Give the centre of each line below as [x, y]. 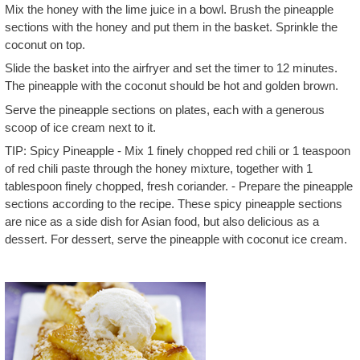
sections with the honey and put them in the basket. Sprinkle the [171, 27]
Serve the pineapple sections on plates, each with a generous [165, 109]
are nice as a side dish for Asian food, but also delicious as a [162, 221]
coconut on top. [45, 44]
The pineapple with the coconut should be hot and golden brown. [172, 86]
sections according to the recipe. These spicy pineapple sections [174, 204]
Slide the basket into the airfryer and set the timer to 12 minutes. [171, 68]
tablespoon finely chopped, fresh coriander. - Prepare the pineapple [179, 186]
